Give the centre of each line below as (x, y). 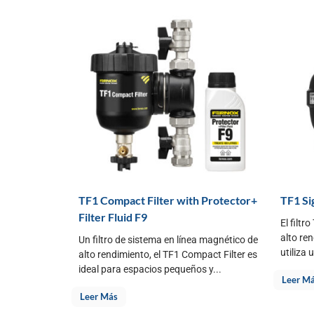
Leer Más (99, 296)
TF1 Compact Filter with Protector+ (168, 200)
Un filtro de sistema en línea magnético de (168, 239)
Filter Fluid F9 (113, 217)
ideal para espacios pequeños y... (150, 269)
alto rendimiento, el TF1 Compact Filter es (168, 254)
